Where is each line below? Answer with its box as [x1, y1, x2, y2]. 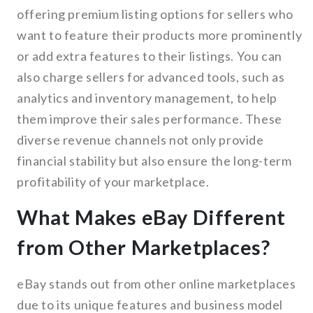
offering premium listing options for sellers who [17, 6, 293, 22]
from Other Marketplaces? [17, 235, 270, 260]
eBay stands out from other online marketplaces [17, 276, 296, 292]
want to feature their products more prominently [17, 27, 303, 43]
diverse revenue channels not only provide [17, 132, 264, 148]
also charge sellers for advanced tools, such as [17, 69, 285, 85]
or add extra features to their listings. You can [17, 48, 282, 64]
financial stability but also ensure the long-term [17, 153, 292, 169]
